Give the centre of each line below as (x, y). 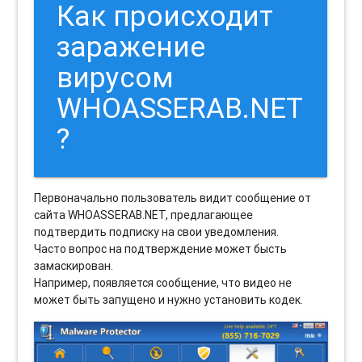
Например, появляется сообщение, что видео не (163, 283)
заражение (131, 47)
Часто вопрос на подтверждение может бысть (161, 249)
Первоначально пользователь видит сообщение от (173, 198)
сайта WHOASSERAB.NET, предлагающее (144, 215)
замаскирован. (74, 266)
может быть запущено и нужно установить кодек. (169, 300)
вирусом (116, 78)
